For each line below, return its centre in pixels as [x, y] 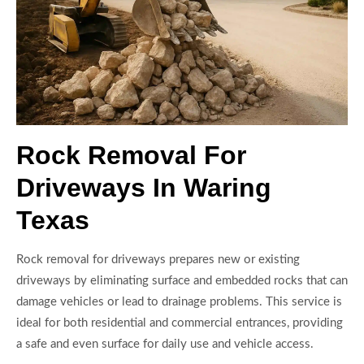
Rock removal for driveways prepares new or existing [158, 259]
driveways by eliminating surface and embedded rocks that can [182, 280]
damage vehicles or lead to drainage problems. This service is [179, 301]
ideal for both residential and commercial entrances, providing [180, 323]
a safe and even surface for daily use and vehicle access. [165, 344]
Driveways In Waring [144, 187]
